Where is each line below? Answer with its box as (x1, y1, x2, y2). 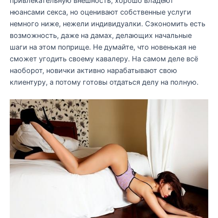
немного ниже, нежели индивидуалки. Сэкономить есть (10, 19, 205, 28)
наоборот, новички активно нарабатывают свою (10, 66, 177, 75)
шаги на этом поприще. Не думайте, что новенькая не (10, 42, 196, 52)
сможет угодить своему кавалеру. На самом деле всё (10, 54, 198, 63)
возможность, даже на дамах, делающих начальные (10, 31, 192, 40)
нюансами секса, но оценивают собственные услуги (10, 7, 191, 17)
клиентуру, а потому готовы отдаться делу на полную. (10, 77, 199, 87)
